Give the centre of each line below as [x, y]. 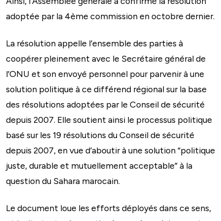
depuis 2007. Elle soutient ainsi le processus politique [109, 119]
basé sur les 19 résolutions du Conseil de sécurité [100, 135]
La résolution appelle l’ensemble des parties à [94, 43]
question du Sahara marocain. [63, 181]
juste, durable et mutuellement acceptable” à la [99, 165]
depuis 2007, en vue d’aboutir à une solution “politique [110, 150]
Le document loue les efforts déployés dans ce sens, [109, 208]
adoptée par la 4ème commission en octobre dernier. [110, 16]
